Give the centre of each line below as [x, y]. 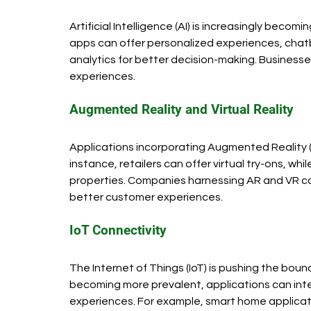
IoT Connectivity [118, 230]
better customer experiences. [146, 197]
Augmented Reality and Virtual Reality [182, 109]
